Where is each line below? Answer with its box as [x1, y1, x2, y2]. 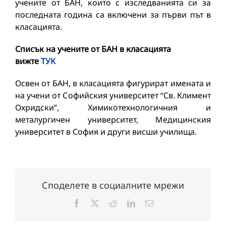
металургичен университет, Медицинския [15, 114, 211, 126]
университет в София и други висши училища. [15, 126, 197, 138]
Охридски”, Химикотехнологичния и [15, 102, 211, 114]
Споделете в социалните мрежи [42, 179, 184, 192]
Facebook [80, 199, 111, 207]
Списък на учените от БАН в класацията [15, 43, 171, 55]
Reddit [117, 199, 138, 207]
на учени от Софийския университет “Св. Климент [15, 90, 211, 101]
